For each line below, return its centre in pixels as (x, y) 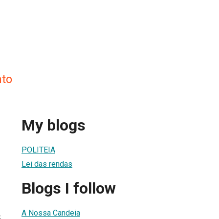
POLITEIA (38, 150)
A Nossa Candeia (51, 213)
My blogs (54, 125)
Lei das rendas (47, 164)
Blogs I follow (69, 188)
